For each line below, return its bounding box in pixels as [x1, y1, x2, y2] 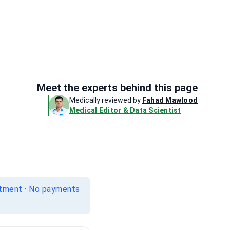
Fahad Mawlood [142, 96, 198, 104]
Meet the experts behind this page [37, 82, 198, 94]
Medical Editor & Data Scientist [69, 106, 181, 114]
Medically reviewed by [69, 96, 141, 104]
